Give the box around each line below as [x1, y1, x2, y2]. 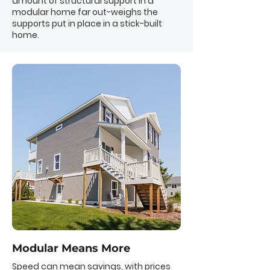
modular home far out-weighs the [12, 6, 158, 18]
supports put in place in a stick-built [12, 17, 162, 30]
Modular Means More [12, 242, 130, 255]
